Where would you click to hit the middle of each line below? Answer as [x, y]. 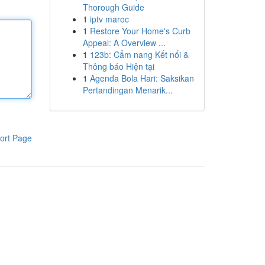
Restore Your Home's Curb [140, 31]
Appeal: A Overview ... [124, 43]
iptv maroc [109, 19]
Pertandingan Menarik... [127, 90]
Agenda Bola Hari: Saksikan [142, 78]
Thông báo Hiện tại [118, 66]
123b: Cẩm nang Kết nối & [139, 54]
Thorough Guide [113, 7]
